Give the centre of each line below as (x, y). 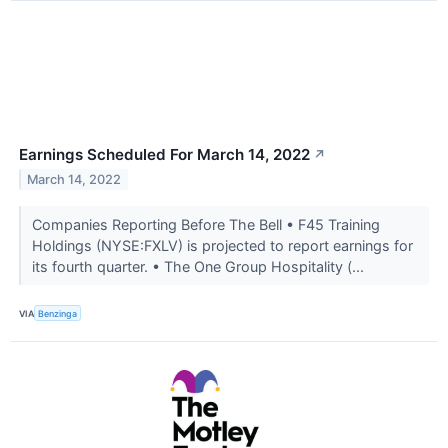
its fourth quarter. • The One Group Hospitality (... (199, 267)
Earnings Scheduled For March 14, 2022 (164, 155)
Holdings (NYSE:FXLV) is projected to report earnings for (222, 246)
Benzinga (58, 313)
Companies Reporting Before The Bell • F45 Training (205, 225)
